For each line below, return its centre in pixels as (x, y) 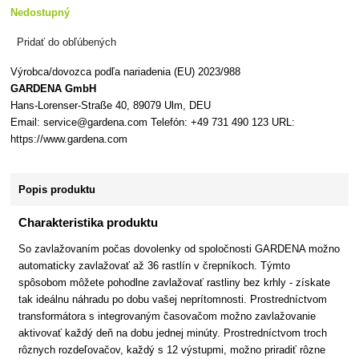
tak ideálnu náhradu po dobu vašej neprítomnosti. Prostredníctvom (173, 300)
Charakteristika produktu (89, 222)
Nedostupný (40, 12)
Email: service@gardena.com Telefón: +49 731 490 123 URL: (153, 122)
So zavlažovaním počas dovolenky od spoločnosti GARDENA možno (179, 249)
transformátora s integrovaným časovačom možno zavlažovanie (167, 317)
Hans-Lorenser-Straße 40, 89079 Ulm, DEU (111, 105)
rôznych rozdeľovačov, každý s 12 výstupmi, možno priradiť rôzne (172, 350)
